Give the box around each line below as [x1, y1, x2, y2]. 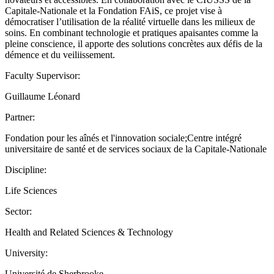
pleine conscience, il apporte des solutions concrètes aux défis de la [5, 38, 262, 49]
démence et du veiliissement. [5, 49, 115, 60]
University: [5, 247, 48, 258]
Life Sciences [5, 185, 57, 196]
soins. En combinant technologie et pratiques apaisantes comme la [5, 27, 258, 38]
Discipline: [5, 164, 46, 175]
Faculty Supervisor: [5, 70, 80, 81]
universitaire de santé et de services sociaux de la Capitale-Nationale [5, 143, 267, 154]
